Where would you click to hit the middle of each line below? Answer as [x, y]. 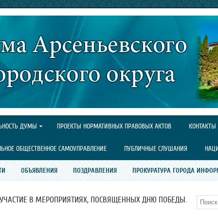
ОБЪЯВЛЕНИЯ [39, 170]
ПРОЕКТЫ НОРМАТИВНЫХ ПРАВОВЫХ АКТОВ [114, 126]
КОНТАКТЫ [202, 126]
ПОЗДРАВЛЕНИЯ [95, 170]
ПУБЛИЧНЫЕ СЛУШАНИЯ [156, 149]
